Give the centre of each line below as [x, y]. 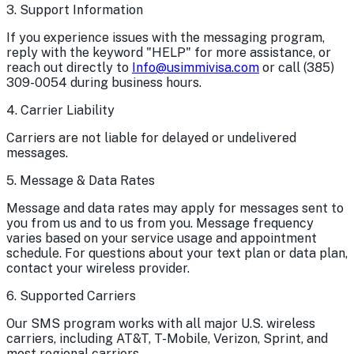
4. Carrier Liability [60, 110]
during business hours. [134, 82]
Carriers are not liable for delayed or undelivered [151, 137]
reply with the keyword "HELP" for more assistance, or [169, 52]
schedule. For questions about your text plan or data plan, [177, 253]
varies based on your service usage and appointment [162, 238]
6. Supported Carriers [71, 296]
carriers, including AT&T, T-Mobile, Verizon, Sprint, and [167, 338]
